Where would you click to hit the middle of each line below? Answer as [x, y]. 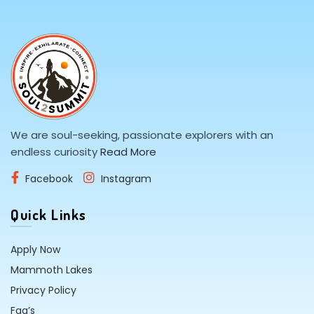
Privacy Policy [43, 291]
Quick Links [49, 215]
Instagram [126, 179]
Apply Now [35, 250]
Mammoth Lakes [52, 270]
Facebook [49, 179]
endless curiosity [55, 152]
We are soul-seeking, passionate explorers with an [142, 135]
